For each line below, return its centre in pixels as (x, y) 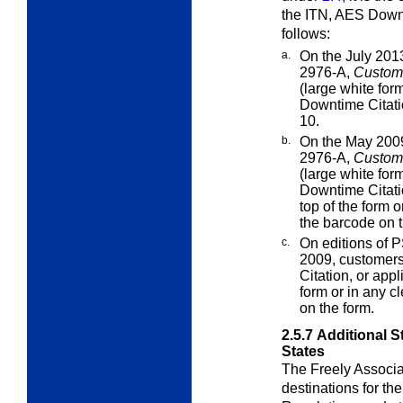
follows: (306, 33)
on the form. (337, 308)
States (303, 351)
